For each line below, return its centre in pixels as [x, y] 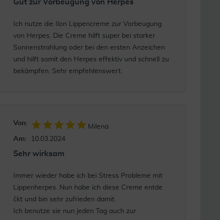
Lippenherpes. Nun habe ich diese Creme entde [88, 188]
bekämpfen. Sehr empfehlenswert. [68, 71]
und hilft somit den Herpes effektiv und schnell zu [91, 59]
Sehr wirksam [39, 154]
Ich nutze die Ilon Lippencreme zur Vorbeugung [87, 24]
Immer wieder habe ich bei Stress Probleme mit [88, 176]
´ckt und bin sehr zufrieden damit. [64, 199]
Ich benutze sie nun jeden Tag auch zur [74, 211]
